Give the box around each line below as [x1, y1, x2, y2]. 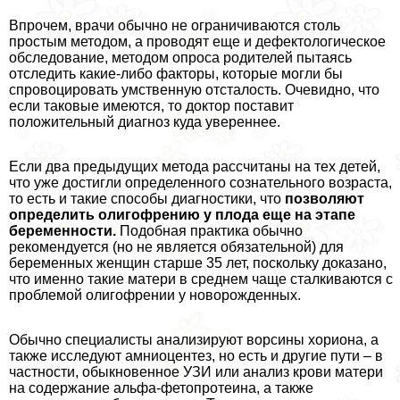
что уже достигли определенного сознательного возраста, [9, 174, 392, 190]
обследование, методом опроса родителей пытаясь [9, 49, 352, 65]
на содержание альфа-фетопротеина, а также [9, 379, 313, 396]
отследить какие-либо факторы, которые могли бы [9, 65, 343, 81]
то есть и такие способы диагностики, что [9, 190, 285, 206]
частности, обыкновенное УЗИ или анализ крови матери [9, 363, 383, 379]
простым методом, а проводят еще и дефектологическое [9, 33, 386, 49]
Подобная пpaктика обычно [116, 222, 303, 238]
